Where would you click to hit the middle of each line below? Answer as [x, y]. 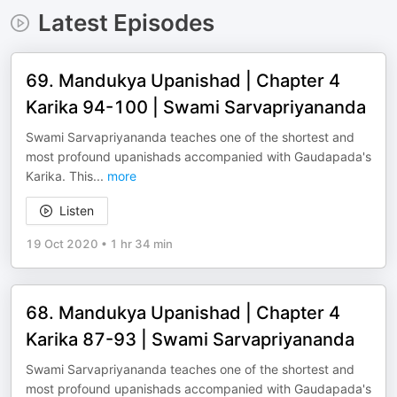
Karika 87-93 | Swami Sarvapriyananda [190, 339]
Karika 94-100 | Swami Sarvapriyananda [196, 107]
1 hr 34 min [141, 244]
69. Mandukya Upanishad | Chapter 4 [183, 81]
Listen [77, 210]
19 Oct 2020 [62, 244]
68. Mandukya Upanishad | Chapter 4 [183, 313]
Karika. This [59, 176]
